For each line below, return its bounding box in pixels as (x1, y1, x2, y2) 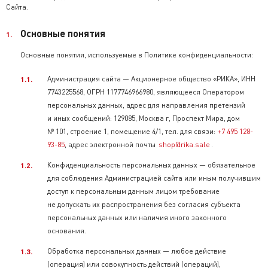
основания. (47, 226, 86, 235)
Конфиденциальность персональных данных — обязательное (47, 160, 255, 169)
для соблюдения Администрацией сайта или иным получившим (47, 173, 261, 182)
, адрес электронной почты (65, 140, 157, 149)
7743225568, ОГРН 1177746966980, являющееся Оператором (47, 87, 244, 96)
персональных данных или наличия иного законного (47, 213, 227, 222)
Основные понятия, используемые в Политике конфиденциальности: (20, 50, 253, 59)
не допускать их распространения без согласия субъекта (47, 200, 240, 209)
